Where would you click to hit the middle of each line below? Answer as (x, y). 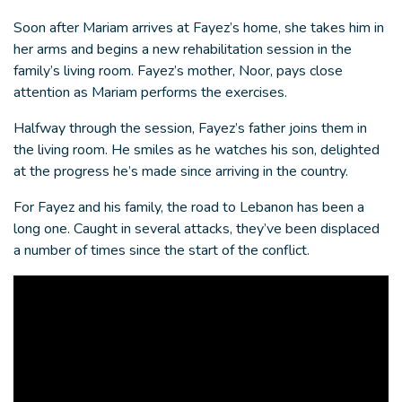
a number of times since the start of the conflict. (162, 251)
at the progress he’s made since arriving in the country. (181, 172)
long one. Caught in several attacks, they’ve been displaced (197, 229)
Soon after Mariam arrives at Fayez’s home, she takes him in (199, 28)
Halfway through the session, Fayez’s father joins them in (190, 129)
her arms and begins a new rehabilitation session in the (183, 50)
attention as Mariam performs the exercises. (150, 93)
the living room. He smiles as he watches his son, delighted (197, 150)
